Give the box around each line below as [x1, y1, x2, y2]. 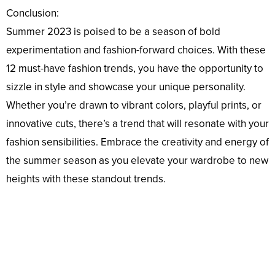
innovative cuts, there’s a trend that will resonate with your [6, 117, 269, 131]
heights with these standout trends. [6, 172, 166, 186]
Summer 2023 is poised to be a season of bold [6, 25, 220, 39]
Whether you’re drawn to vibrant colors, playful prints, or [6, 99, 261, 112]
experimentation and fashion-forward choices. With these [6, 44, 266, 57]
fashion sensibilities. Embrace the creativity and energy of [6, 136, 269, 149]
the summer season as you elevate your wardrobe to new [6, 154, 268, 168]
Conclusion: [6, 7, 59, 20]
